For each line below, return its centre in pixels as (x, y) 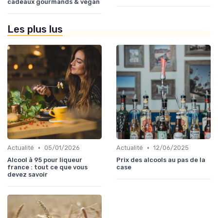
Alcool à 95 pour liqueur (45, 160)
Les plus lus (35, 29)
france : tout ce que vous (47, 167)
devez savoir (27, 175)
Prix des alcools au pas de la (161, 160)
